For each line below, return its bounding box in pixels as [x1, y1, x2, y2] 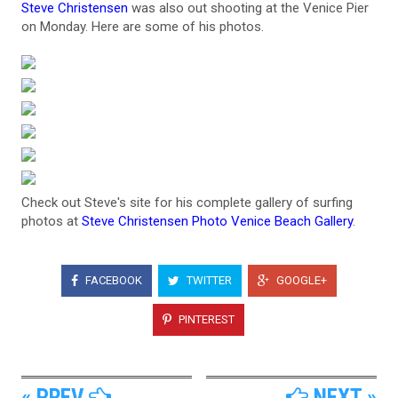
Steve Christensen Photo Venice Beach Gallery [82, 213, 353, 229]
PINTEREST [176, 312, 235, 326]
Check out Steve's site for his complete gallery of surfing [21, 195, 353, 211]
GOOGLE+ [273, 273, 327, 287]
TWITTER [183, 273, 232, 287]
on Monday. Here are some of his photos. [21, 19, 264, 35]
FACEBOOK [82, 273, 142, 287]
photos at [21, 213, 82, 229]
